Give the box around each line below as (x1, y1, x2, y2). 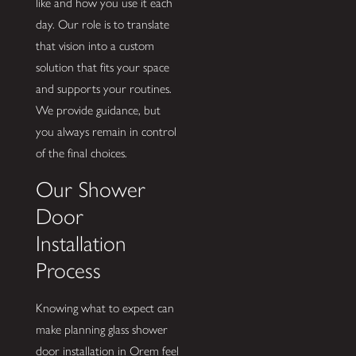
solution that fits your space (35, 60, 169, 75)
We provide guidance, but (35, 103, 161, 118)
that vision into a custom (35, 38, 154, 54)
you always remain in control (35, 124, 176, 140)
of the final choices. (35, 145, 127, 161)
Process (35, 257, 101, 284)
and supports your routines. (35, 81, 172, 97)
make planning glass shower (35, 321, 168, 337)
